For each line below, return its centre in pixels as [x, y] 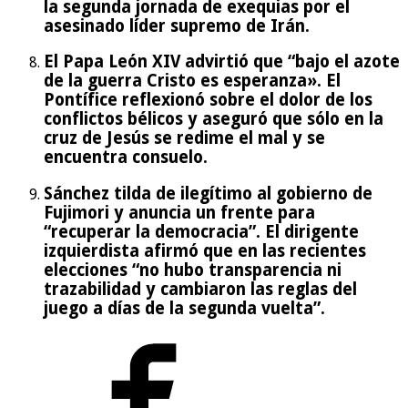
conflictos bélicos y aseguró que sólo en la [214, 119]
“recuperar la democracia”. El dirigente [201, 232]
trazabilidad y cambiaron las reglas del [200, 290]
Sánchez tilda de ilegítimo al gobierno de [208, 194]
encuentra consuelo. [126, 158]
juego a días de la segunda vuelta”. [184, 309]
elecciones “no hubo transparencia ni [193, 270]
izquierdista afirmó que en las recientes [205, 251]
